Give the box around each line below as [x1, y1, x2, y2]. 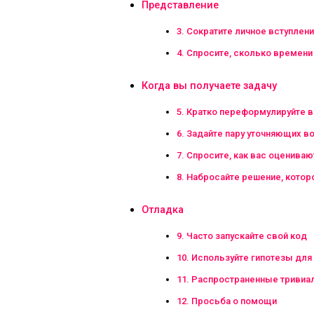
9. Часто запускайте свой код [177, 230, 307, 241]
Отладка [142, 203, 184, 216]
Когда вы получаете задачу [142, 79, 277, 92]
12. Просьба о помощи [177, 295, 277, 306]
